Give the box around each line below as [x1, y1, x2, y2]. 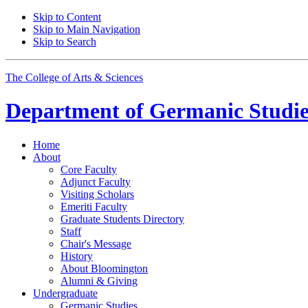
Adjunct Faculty [60, 175, 131, 188]
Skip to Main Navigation [33, 23, 140, 35]
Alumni [60, 274, 96, 287]
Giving [104, 274, 137, 287]
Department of [5, 98, 144, 124]
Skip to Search [33, 36, 96, 47]
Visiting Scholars [60, 188, 134, 200]
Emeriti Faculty [60, 200, 127, 212]
